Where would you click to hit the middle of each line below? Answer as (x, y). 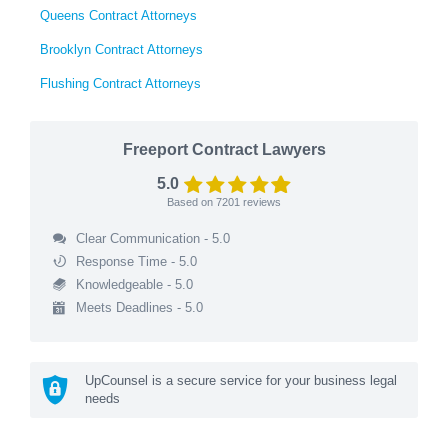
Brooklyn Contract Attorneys (121, 49)
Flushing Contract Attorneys (120, 83)
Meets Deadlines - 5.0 (139, 307)
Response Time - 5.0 (136, 261)
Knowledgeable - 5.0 (134, 284)
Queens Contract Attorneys (118, 15)
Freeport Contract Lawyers (224, 149)
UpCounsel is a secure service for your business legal (241, 380)
